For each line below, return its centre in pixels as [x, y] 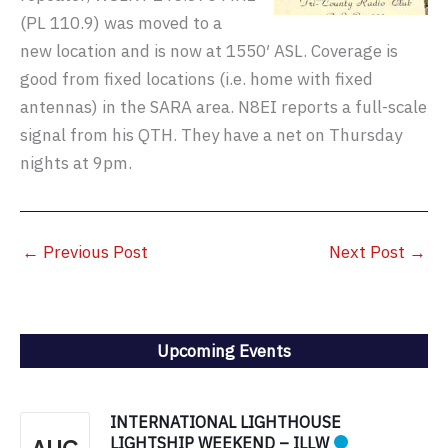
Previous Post [93, 251]
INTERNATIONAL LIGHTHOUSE [225, 422]
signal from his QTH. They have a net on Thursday [211, 135]
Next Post [369, 251]
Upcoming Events [224, 350]
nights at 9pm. [76, 163]
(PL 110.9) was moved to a [121, 23]
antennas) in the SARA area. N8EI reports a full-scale [223, 107]
